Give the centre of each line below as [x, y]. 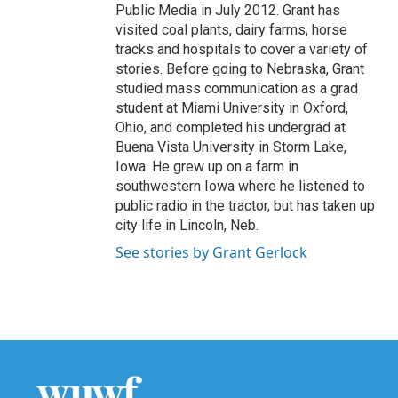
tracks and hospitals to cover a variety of [242, 49]
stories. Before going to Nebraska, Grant [240, 69]
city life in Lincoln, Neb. [187, 225]
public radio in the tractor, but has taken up [245, 206]
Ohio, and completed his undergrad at [231, 127]
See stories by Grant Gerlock [211, 252]
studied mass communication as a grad [237, 88]
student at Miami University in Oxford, [232, 108]
